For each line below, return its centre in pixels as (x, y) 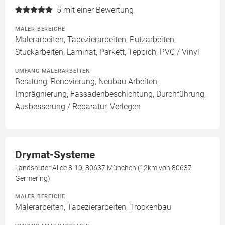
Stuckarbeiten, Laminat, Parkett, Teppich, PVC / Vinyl (107, 52)
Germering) (33, 178)
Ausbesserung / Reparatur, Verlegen (78, 107)
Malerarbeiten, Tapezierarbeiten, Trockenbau (93, 207)
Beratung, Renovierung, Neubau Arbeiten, (87, 82)
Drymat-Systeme (55, 155)
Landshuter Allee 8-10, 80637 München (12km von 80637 (103, 168)
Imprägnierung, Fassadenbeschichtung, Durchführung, (110, 94)
